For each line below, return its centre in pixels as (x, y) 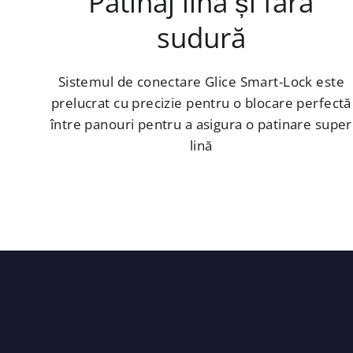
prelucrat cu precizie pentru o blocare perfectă (201, 102)
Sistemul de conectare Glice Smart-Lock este (201, 81)
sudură (201, 37)
